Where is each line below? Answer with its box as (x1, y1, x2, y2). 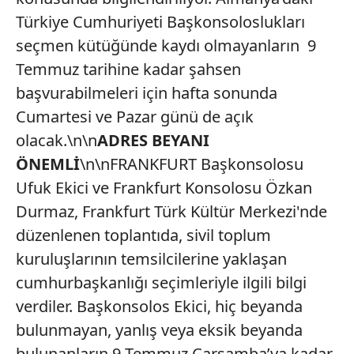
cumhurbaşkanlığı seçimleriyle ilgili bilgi (16, 272, 307, 293)
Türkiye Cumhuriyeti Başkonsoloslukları (16, 11, 305, 32)
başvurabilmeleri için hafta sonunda (16, 82, 277, 104)
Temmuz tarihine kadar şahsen (16, 58, 241, 80)
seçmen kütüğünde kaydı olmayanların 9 (16, 35, 316, 56)
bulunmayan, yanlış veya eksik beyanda (16, 319, 303, 341)
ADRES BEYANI (97, 130, 209, 151)
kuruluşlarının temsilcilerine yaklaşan (16, 248, 287, 269)
